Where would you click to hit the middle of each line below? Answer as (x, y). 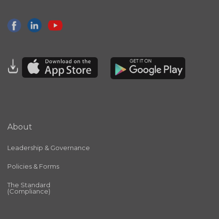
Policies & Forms (33, 166)
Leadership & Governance (49, 148)
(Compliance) (29, 191)
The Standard (29, 185)
